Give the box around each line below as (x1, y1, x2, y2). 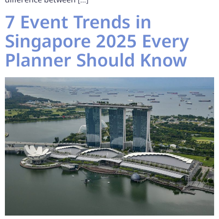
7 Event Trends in (5, 10, 152, 34)
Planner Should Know (5, 48, 192, 72)
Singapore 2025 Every (5, 29, 189, 53)
